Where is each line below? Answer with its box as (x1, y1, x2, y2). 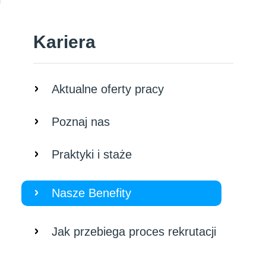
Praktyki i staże (51, 147, 132, 161)
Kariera (33, 31, 96, 52)
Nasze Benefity (51, 186, 131, 199)
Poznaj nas (51, 115, 110, 128)
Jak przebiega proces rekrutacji (51, 224, 216, 238)
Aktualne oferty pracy (51, 82, 164, 96)
